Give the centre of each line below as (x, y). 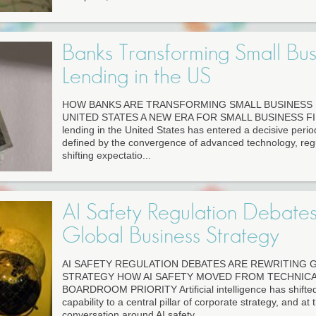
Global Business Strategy (170, 236)
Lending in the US (136, 77)
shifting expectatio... (106, 156)
